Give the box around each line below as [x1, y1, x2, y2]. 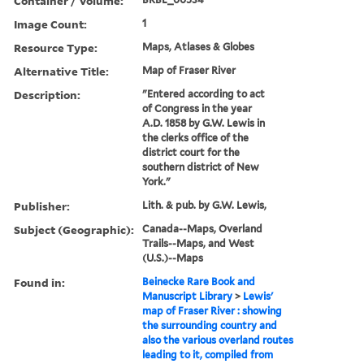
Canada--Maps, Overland [142, 222, 263, 235]
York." [142, 175, 171, 188]
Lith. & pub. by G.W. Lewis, [142, 198, 267, 211]
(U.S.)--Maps [142, 251, 204, 264]
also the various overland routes [142, 333, 294, 346]
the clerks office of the [142, 131, 249, 144]
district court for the [142, 145, 240, 158]
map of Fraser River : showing [142, 304, 283, 317]
